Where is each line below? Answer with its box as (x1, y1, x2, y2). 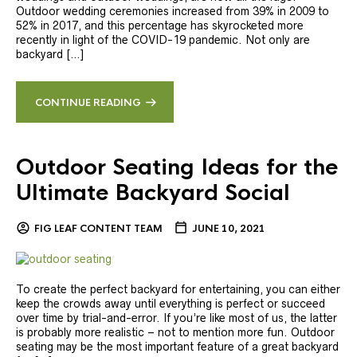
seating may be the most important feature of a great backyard (16, 340, 339, 354)
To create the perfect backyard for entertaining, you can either (16, 283, 340, 296)
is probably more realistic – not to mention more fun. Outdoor (16, 326, 335, 339)
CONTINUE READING (35, 96, 141, 110)
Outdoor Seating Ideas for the (16, 154, 338, 182)
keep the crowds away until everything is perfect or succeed (16, 297, 325, 311)
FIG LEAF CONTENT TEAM (34, 222, 163, 236)
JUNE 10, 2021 (192, 222, 265, 236)
